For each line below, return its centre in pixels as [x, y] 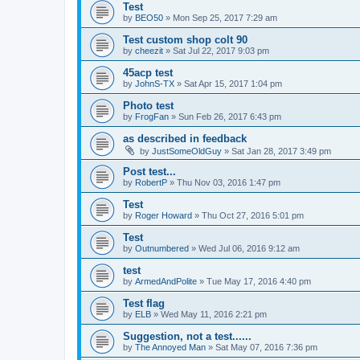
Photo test [148, 105]
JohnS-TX [155, 83]
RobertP [151, 182]
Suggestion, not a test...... [187, 336]
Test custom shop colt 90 [185, 39]
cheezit [149, 50]
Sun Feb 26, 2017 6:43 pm [230, 116]
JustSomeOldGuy [187, 151]
